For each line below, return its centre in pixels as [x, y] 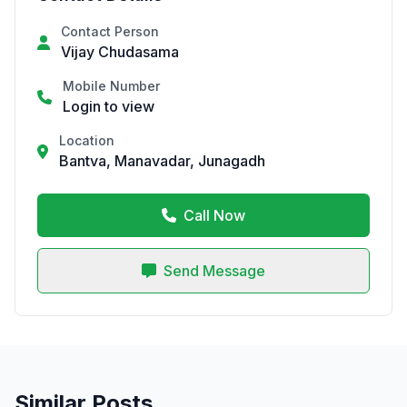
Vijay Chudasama [120, 52]
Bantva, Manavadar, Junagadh [162, 161]
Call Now [214, 215]
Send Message [214, 271]
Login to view [109, 106]
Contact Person [110, 31]
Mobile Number [111, 86]
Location [87, 140]
